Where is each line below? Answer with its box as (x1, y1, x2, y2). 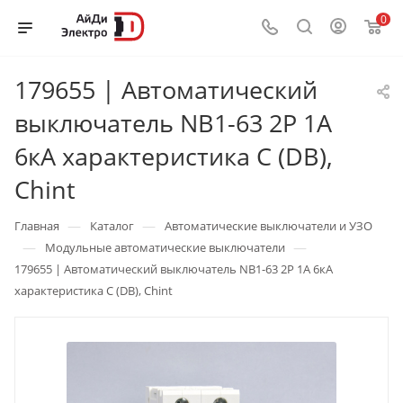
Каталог (90, 218, 134, 234)
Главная (14, 218, 59, 234)
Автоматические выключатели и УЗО (165, 218, 372, 234)
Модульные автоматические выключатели (45, 239, 285, 255)
